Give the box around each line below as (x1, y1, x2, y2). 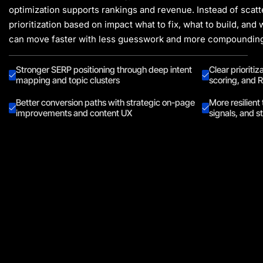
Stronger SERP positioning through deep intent (16, 64, 192, 76)
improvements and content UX (16, 107, 132, 119)
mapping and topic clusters (16, 75, 120, 86)
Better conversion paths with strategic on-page (16, 97, 195, 109)
